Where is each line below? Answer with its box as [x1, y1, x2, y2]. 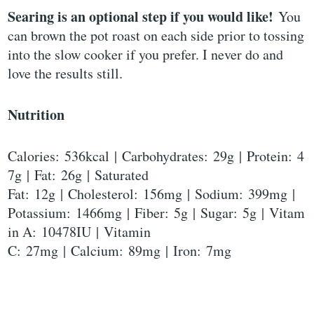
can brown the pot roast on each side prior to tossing [8, 25, 305, 45]
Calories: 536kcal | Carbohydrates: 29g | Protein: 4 [8, 146, 305, 165]
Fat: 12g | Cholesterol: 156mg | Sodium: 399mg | [8, 184, 301, 203]
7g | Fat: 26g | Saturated [8, 165, 149, 184]
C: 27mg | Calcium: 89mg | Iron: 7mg [8, 240, 232, 260]
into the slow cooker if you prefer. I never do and [8, 44, 284, 64]
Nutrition [8, 104, 65, 125]
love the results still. [8, 63, 123, 83]
